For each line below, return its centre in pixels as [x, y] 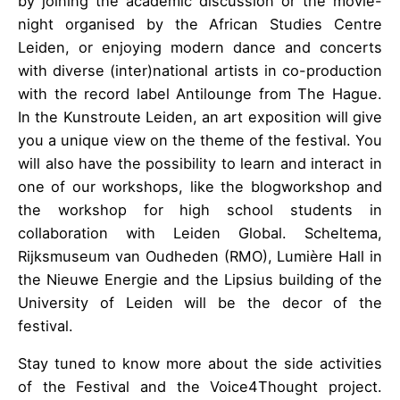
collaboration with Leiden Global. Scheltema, [200, 233]
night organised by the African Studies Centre [200, 24]
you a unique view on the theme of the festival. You [200, 140]
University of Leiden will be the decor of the [200, 302]
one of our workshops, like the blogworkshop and [200, 186]
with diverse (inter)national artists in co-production [200, 70]
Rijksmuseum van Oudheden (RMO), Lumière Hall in [200, 256]
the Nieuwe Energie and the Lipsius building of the [200, 279]
